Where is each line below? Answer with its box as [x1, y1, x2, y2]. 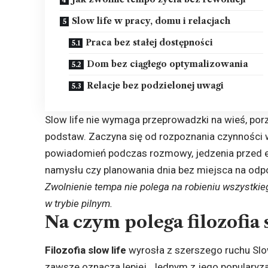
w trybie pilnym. [45, 197, 113, 209]
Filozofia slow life [45, 244, 127, 257]
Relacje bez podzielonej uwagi [87, 80, 224, 91]
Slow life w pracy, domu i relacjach [72, 15, 231, 26]
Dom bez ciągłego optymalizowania [87, 58, 249, 69]
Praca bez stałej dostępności [86, 36, 214, 48]
